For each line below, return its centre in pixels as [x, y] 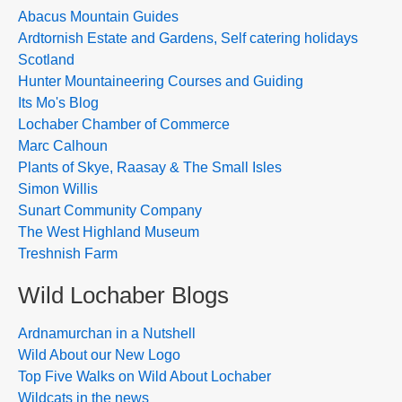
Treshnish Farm [68, 253]
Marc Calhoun [63, 146]
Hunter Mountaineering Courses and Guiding [161, 81]
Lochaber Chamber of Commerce [124, 124]
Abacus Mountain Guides [98, 17]
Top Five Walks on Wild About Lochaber [144, 376]
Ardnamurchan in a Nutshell [107, 333]
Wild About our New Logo [99, 355]
